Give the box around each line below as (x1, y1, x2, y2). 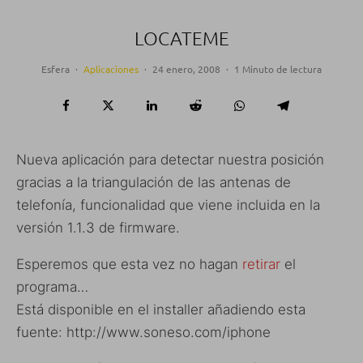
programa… (16, 278, 88, 295)
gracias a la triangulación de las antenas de (16, 173, 291, 190)
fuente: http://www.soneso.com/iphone (16, 323, 271, 340)
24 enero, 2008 (152, 62, 220, 75)
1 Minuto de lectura (234, 62, 322, 75)
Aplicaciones (83, 62, 139, 75)
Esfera (41, 62, 70, 75)
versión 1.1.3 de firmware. (16, 219, 180, 236)
